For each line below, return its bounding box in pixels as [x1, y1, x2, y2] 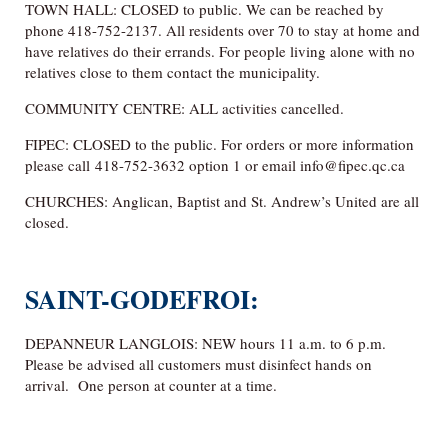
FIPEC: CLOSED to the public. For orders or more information [25, 133, 414, 154]
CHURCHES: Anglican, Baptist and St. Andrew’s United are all [25, 190, 419, 211]
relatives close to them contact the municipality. [25, 61, 320, 82]
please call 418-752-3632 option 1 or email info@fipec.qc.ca [25, 154, 405, 175]
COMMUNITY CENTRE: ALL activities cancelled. [25, 97, 344, 118]
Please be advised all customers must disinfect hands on [25, 354, 372, 375]
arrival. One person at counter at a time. [25, 375, 277, 396]
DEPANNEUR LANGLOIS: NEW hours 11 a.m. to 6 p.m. [25, 333, 386, 354]
